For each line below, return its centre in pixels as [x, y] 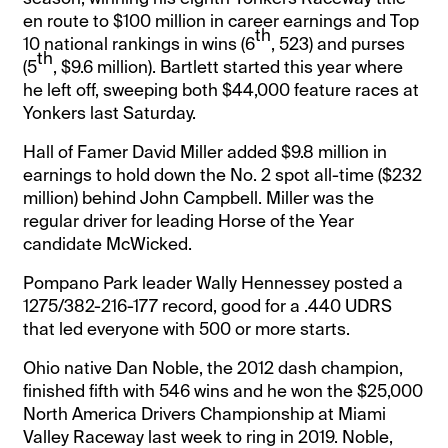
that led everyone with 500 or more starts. [187, 328]
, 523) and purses [338, 43]
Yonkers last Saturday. [110, 112]
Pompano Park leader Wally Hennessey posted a [213, 282]
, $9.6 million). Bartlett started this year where [228, 66]
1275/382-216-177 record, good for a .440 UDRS [208, 305]
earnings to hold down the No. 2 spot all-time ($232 [223, 174]
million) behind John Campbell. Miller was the [199, 197]
